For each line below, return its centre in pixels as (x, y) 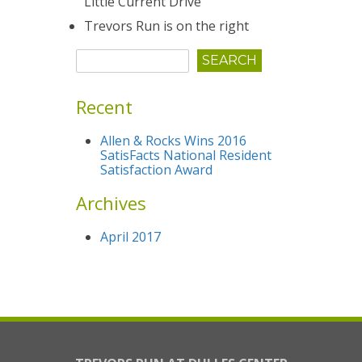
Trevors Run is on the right (166, 26)
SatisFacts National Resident (186, 155)
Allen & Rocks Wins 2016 (173, 141)
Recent (104, 107)
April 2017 (130, 237)
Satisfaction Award (156, 170)
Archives (111, 203)
